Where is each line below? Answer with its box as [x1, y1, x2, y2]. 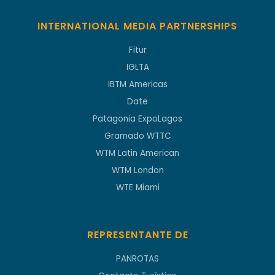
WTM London [111, 165, 164, 177]
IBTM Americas [107, 79, 168, 91]
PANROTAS [116, 253, 159, 265]
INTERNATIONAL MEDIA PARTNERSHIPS [37, 19, 238, 34]
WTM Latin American [96, 147, 179, 160]
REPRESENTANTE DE [87, 228, 188, 242]
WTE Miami [115, 182, 160, 194]
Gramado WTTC [104, 130, 171, 142]
